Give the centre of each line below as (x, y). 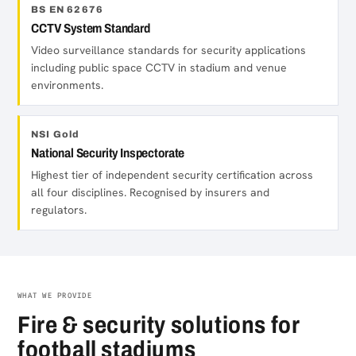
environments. (67, 85)
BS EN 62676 (68, 10)
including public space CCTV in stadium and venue (159, 68)
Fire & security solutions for (159, 325)
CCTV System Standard (91, 28)
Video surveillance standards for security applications (168, 50)
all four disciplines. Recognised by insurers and (150, 192)
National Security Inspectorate (108, 153)
